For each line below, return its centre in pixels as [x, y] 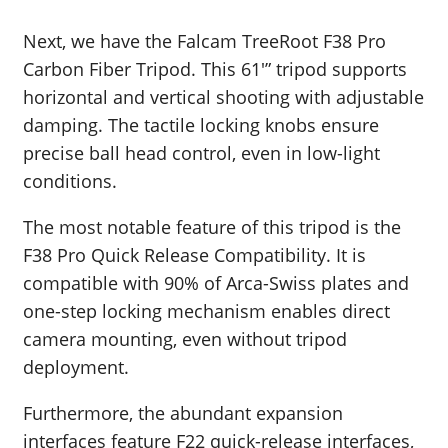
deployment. [76, 367]
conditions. [70, 181]
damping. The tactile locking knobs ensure [201, 125]
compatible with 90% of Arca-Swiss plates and [216, 283]
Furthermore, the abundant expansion [183, 413]
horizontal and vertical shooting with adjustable [223, 97]
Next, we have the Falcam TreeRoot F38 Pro [204, 41]
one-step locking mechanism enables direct [206, 311]
